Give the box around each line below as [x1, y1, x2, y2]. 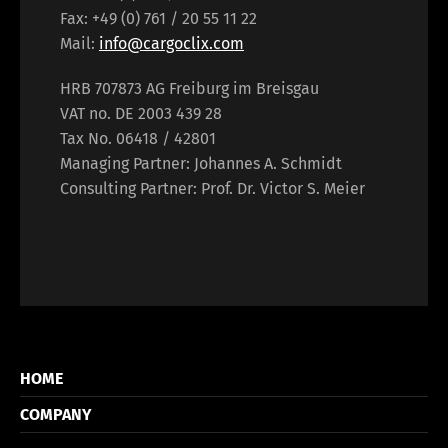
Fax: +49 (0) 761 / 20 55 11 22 [60, 9, 257, 28]
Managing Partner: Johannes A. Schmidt [60, 154, 342, 173]
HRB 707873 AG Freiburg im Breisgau [60, 79, 319, 98]
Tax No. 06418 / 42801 [60, 129, 216, 148]
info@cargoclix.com [99, 34, 244, 53]
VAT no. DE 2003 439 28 [60, 104, 222, 123]
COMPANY [20, 405, 92, 424]
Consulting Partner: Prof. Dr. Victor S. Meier [60, 179, 365, 198]
